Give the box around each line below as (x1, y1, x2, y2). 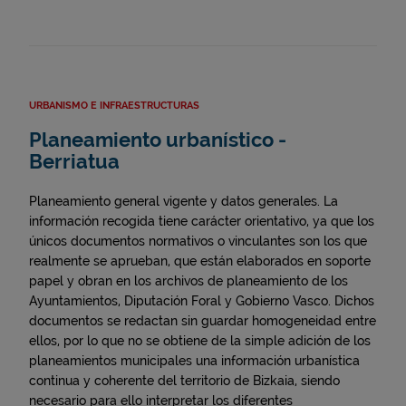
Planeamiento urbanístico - (29, 129, 286, 152)
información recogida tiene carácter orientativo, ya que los (29, 214, 374, 229)
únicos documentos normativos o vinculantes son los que (29, 234, 367, 249)
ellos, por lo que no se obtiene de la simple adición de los (29, 333, 371, 349)
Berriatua (29, 150, 120, 174)
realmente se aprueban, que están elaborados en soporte (29, 254, 371, 269)
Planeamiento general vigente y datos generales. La (29, 194, 338, 209)
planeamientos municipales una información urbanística (29, 353, 360, 369)
